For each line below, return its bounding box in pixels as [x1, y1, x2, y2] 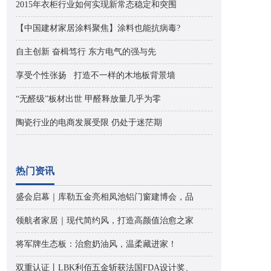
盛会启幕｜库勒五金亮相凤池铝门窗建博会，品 [16, 192, 194, 201]
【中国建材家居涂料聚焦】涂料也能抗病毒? [16, 24, 180, 33]
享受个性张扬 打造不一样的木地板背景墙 [16, 71, 175, 80]
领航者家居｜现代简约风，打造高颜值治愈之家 [16, 216, 194, 225]
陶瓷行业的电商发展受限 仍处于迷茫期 [16, 118, 162, 127]
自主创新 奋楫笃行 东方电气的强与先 [16, 47, 156, 56]
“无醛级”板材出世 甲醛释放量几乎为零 [16, 94, 161, 103]
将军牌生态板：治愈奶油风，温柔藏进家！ [16, 240, 177, 249]
